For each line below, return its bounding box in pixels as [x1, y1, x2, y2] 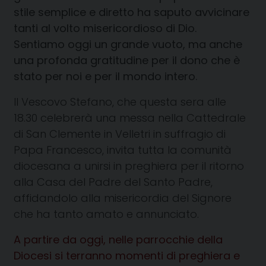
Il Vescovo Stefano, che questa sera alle [14, 94, 226, 109]
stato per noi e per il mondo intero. [14, 68, 197, 84]
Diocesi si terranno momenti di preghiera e [14, 248, 240, 263]
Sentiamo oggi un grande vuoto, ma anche [14, 36, 242, 52]
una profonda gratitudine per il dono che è [14, 52, 240, 68]
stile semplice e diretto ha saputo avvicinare [14, 4, 249, 20]
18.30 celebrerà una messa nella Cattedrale [14, 110, 246, 125]
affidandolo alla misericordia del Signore [14, 190, 232, 205]
